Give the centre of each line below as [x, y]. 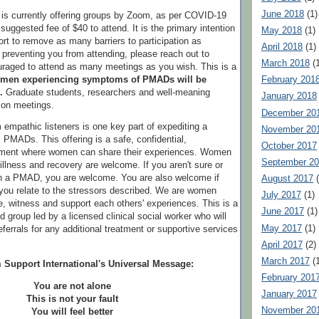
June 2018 [283, 14]
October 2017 [289, 146]
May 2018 [282, 30]
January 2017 [289, 294]
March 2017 [286, 261]
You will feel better [72, 312]
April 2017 [282, 245]
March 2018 [286, 64]
